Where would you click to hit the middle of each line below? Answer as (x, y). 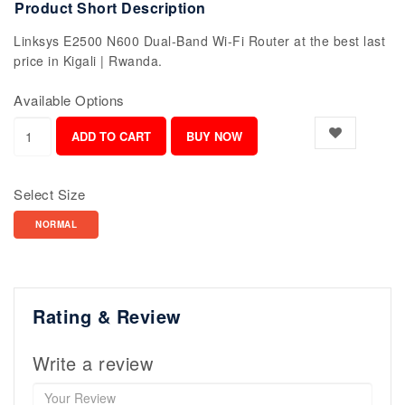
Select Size (50, 194)
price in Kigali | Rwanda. (88, 61)
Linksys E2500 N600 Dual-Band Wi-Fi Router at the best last (199, 41)
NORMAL (57, 225)
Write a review (93, 363)
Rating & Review (107, 316)
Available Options (69, 100)
